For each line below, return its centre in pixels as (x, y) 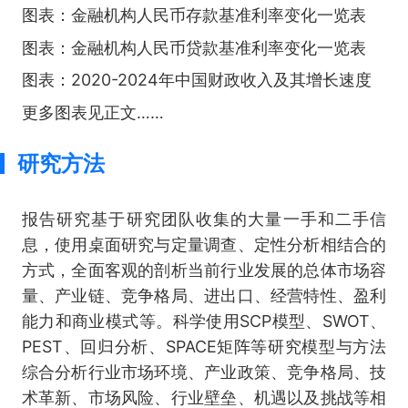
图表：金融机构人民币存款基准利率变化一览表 (194, 15)
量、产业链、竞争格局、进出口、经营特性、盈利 (204, 296)
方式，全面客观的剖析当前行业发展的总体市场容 (204, 270)
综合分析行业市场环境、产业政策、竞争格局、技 (204, 372)
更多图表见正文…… (92, 112)
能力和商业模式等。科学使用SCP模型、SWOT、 (204, 321)
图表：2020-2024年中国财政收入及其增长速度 (196, 80)
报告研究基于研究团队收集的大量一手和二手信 (204, 219)
